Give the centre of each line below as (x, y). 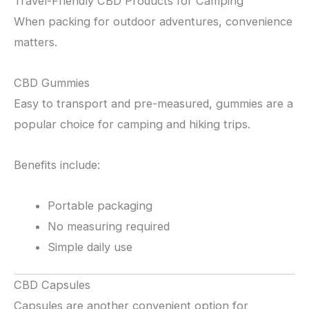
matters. (36, 42)
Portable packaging (100, 205)
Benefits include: (57, 165)
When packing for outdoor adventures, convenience (153, 22)
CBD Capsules (52, 285)
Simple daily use (90, 247)
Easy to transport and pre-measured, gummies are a (153, 104)
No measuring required (109, 226)
